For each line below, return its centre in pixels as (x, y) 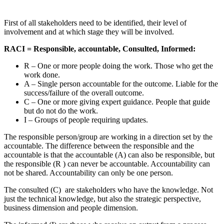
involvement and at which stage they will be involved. (90, 32)
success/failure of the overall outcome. (84, 93)
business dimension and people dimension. (72, 208)
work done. (43, 75)
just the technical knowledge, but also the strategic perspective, (102, 199)
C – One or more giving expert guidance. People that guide (117, 102)
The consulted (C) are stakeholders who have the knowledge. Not (108, 190)
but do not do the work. (61, 111)
